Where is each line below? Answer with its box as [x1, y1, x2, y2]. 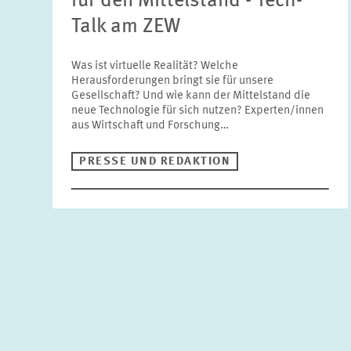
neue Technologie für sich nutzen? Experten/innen [71, 105, 324, 117]
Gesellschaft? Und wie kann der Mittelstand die [71, 90, 311, 102]
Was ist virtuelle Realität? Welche [71, 60, 239, 72]
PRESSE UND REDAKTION [79, 156, 231, 168]
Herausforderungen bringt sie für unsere [71, 75, 274, 87]
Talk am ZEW [71, 16, 181, 37]
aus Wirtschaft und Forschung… [71, 120, 230, 132]
